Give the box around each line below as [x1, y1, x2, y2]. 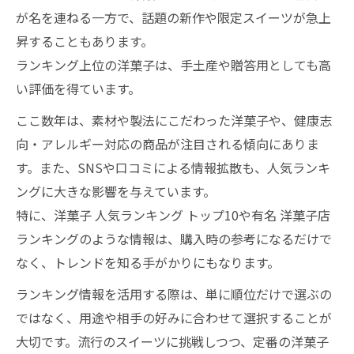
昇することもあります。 [16, 32, 153, 51]
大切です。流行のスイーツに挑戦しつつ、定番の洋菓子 [16, 332, 329, 351]
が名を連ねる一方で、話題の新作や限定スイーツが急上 [16, 8, 331, 27]
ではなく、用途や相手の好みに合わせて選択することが [16, 308, 332, 327]
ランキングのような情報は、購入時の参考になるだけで [16, 229, 332, 248]
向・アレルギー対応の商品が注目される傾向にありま [16, 134, 319, 153]
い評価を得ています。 [16, 79, 141, 98]
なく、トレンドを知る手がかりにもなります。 [16, 253, 280, 272]
